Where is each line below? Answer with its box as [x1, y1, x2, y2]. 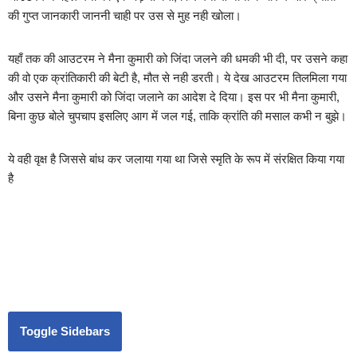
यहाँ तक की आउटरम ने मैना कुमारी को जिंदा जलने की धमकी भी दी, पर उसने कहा [8, 52, 347, 66]
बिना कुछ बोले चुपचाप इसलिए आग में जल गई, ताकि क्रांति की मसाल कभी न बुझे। [8, 109, 347, 124]
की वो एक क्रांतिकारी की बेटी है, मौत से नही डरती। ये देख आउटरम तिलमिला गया [8, 71, 347, 85]
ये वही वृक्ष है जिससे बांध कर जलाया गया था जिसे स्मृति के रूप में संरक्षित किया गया [8, 152, 344, 167]
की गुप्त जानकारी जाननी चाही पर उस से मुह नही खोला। [8, 9, 241, 23]
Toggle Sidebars [20, 324, 110, 339]
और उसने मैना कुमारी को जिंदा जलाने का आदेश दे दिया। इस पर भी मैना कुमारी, [8, 90, 339, 104]
